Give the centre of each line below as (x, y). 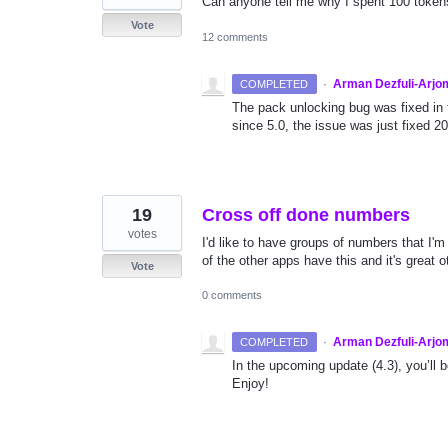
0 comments (232, 294)
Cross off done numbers (306, 214)
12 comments (235, 36)
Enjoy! (250, 383)
